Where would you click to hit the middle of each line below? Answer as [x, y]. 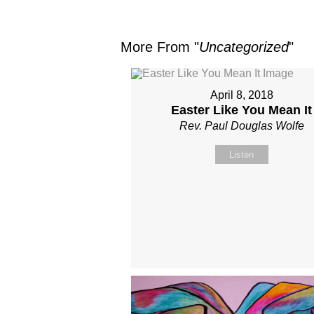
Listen [242, 155]
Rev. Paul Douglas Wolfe [241, 126]
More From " [160, 47]
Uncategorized [244, 47]
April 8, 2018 [241, 95]
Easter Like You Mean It [242, 110]
